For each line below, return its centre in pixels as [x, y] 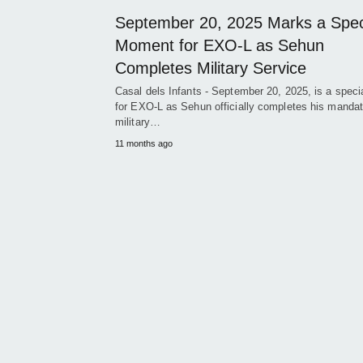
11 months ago [144, 143]
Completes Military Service [211, 68]
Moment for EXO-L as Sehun [220, 45]
